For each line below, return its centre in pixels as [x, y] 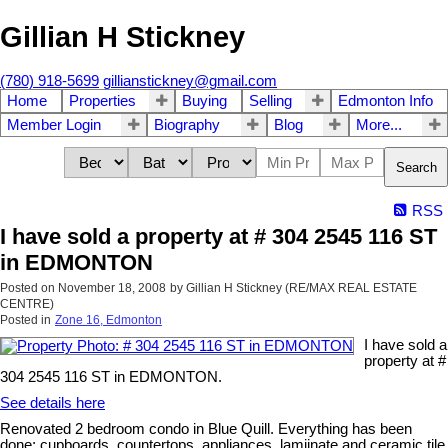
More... [378, 125]
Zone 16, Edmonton [108, 320]
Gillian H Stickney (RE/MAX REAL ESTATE [301, 288]
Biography [187, 125]
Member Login [54, 125]
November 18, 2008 [112, 288]
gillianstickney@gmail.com [190, 81]
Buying [205, 101]
